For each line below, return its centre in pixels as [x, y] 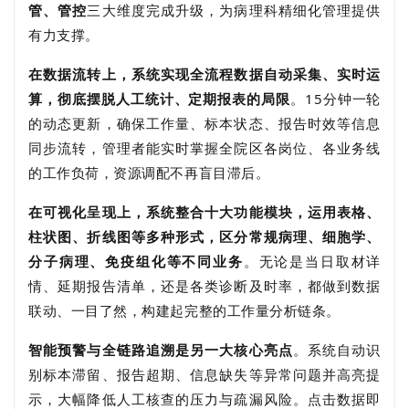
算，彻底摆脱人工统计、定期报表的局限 [160, 98]
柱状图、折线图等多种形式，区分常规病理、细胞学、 [204, 236]
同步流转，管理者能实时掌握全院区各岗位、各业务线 [204, 147]
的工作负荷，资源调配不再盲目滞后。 [149, 172]
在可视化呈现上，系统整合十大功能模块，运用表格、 [204, 211]
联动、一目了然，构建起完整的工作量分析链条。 [184, 310]
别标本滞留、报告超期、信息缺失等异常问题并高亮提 [204, 374]
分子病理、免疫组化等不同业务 [136, 261]
